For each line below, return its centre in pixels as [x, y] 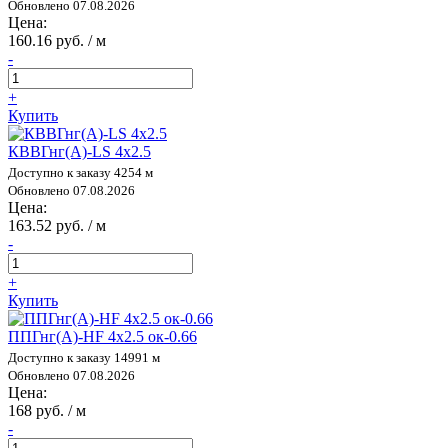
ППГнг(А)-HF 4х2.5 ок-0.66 [102, 336]
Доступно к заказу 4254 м [80, 172]
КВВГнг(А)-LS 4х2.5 [79, 151]
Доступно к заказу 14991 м [84, 357]
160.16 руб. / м [57, 40]
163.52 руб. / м [57, 225]
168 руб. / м [47, 410]
